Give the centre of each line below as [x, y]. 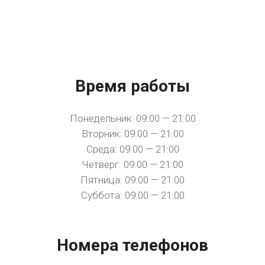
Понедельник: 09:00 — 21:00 [132, 118]
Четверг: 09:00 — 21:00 [132, 164]
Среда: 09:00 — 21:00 [132, 149]
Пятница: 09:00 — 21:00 [132, 180]
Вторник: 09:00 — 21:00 [132, 134]
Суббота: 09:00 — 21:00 [132, 195]
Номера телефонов [132, 245]
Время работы [132, 86]
